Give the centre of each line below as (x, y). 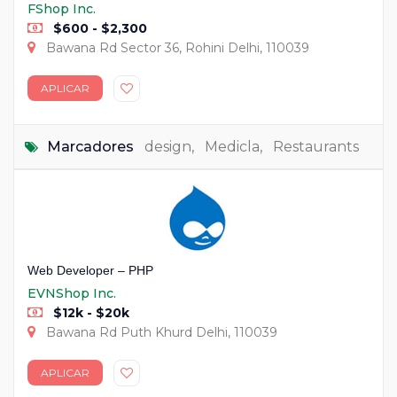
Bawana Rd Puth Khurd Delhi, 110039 (160, 333)
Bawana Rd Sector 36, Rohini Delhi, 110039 (176, 48)
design (168, 147)
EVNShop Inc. (72, 294)
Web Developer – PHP (90, 271)
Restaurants (316, 147)
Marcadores (90, 147)
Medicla (232, 147)
